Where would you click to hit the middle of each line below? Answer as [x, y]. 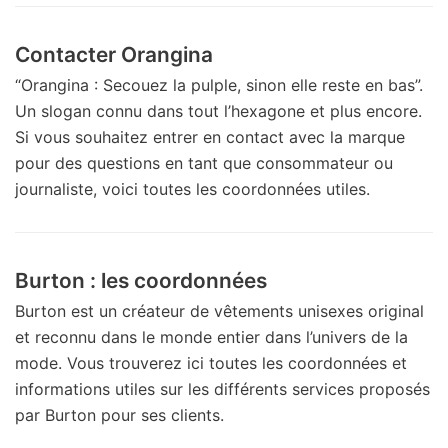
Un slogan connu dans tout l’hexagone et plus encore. [218, 110]
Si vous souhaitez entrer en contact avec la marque [210, 136]
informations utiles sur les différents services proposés [222, 388]
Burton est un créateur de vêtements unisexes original [219, 310]
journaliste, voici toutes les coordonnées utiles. [192, 188]
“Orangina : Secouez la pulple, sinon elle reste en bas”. [219, 84]
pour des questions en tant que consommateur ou [204, 162]
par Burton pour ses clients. [119, 414]
